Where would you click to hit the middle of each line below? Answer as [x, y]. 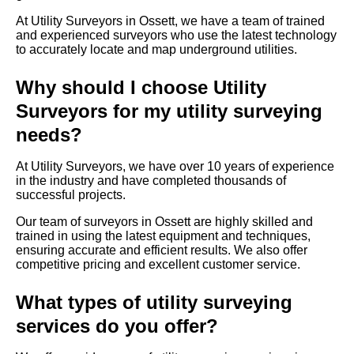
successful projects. [71, 195]
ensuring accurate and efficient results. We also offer [162, 250]
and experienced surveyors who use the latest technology [176, 36]
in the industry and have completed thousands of [151, 181]
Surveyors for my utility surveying [169, 111]
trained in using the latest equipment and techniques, [163, 236]
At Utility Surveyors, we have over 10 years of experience [175, 167]
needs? [49, 135]
